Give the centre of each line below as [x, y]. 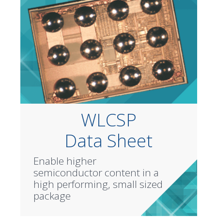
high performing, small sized [98, 184]
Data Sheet [108, 140]
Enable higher [65, 161]
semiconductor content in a [96, 172]
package [52, 195]
